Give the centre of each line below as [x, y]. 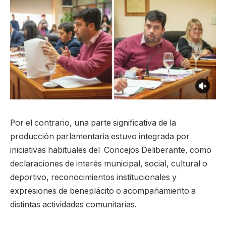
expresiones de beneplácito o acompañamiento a [103, 191]
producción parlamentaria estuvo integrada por [100, 136]
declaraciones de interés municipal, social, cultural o [109, 163]
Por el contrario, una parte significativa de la [93, 123]
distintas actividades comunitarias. [73, 204]
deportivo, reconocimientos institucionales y [93, 177]
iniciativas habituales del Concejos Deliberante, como [111, 150]
